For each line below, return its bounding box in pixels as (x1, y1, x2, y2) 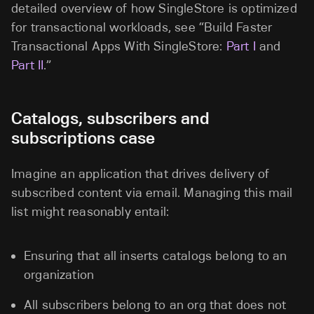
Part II (11, 57, 44, 73)
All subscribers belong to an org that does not (24, 297, 287, 313)
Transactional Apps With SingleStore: (11, 39, 226, 54)
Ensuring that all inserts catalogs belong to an (24, 248, 287, 264)
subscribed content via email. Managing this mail (11, 185, 293, 200)
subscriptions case (11, 128, 155, 148)
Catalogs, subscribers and (11, 108, 210, 128)
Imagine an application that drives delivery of (11, 166, 270, 182)
